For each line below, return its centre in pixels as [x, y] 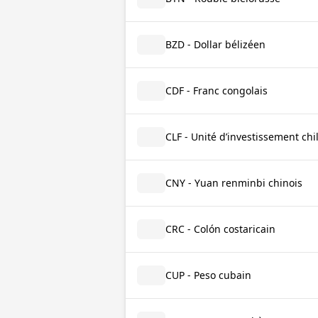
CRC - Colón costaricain [220, 229]
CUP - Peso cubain [208, 275]
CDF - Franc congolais [216, 91]
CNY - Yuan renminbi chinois [234, 183]
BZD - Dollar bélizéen [215, 44]
